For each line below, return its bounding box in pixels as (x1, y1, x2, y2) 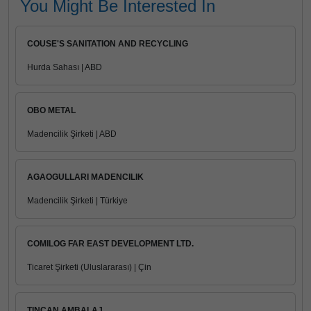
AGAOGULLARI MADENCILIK (27, 172, 144, 182)
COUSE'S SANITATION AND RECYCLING (27, 39, 188, 49)
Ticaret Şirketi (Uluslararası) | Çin (27, 262, 151, 272)
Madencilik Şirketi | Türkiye (27, 196, 128, 205)
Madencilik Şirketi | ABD (27, 129, 117, 139)
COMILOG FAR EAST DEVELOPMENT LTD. (27, 239, 194, 249)
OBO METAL (27, 106, 76, 115)
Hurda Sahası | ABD (27, 62, 102, 72)
